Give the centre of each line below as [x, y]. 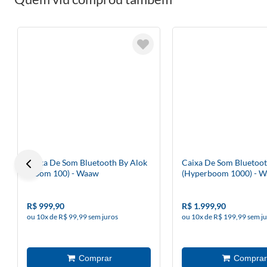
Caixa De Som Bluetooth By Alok [87, 162]
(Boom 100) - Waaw [63, 173]
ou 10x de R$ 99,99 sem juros [72, 217]
